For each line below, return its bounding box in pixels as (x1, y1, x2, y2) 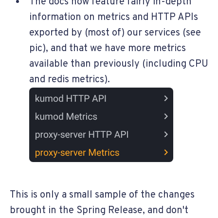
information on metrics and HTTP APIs (29, 11, 198, 24)
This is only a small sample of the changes (10, 188, 195, 201)
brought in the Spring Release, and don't (10, 204, 188, 217)
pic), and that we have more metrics (29, 42, 186, 55)
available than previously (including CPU (29, 57, 208, 71)
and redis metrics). (29, 73, 110, 86)
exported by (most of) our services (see (29, 26, 201, 39)
